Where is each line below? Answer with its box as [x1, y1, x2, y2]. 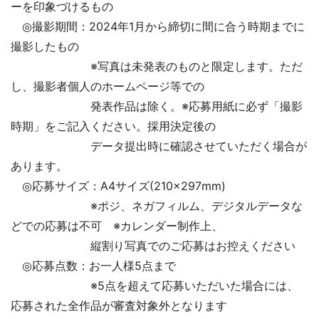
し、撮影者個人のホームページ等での [11, 78, 204, 93]
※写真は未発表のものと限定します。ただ [11, 58, 303, 73]
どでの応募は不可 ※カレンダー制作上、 [11, 218, 223, 233]
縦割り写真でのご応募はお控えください [11, 238, 296, 253]
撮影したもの [11, 38, 79, 53]
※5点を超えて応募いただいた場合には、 [11, 278, 298, 293]
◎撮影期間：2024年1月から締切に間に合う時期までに [11, 19, 305, 33]
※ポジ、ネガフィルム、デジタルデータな [11, 198, 303, 213]
